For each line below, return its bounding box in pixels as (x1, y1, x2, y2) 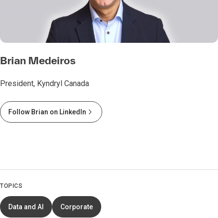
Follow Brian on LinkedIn (8, 108, 86, 116)
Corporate (60, 203, 93, 211)
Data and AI (8, 203, 44, 211)
